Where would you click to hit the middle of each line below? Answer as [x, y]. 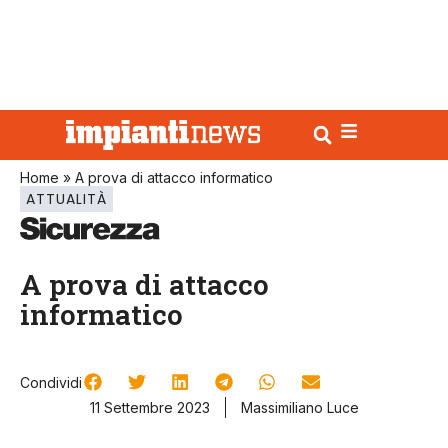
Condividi [51, 383]
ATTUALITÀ [66, 199]
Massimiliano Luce [299, 407]
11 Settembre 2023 [149, 407]
